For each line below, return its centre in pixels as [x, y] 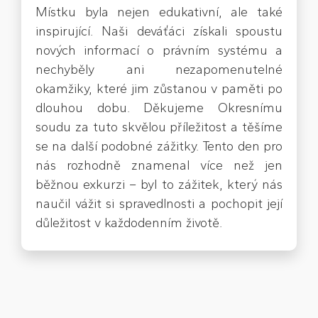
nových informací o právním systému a [159, 51]
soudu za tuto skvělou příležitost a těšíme [159, 127]
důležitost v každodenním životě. [129, 223]
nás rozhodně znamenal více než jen [159, 166]
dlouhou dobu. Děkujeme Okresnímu [159, 108]
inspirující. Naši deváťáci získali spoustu [159, 32]
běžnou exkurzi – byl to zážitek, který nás [159, 185]
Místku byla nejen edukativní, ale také [159, 12]
